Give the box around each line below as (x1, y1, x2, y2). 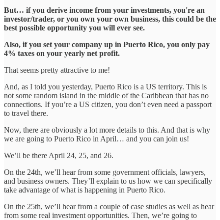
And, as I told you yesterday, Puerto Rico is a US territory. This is (4, 82, 207, 91)
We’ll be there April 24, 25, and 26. (4, 151, 113, 160)
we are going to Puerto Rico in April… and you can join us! (4, 134, 189, 143)
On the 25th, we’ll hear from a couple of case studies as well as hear (4, 202, 214, 211)
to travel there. (4, 109, 48, 117)
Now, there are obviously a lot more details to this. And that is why (4, 125, 210, 134)
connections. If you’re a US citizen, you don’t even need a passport (4, 100, 212, 109)
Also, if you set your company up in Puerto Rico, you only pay (4, 40, 210, 49)
